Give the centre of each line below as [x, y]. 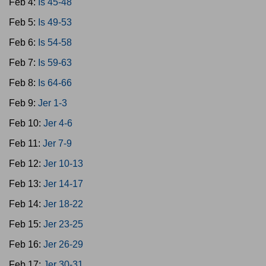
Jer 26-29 [63, 244]
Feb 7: [23, 63]
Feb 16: [26, 244]
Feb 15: [26, 224]
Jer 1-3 [53, 103]
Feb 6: [23, 42]
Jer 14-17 [63, 184]
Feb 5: [23, 22]
